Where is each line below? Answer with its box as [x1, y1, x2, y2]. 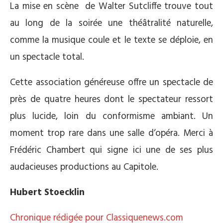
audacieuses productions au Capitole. [10, 160, 158, 175]
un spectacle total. [10, 50, 84, 65]
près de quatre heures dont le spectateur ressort [10, 92, 213, 107]
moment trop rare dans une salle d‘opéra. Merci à [10, 126, 213, 141]
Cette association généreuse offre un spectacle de [10, 75, 213, 90]
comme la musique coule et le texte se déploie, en [10, 33, 213, 48]
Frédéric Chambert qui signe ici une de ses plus [10, 143, 213, 158]
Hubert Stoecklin [10, 185, 85, 200]
